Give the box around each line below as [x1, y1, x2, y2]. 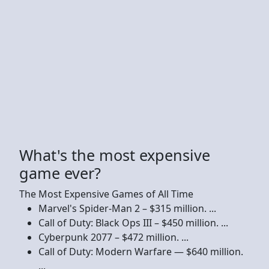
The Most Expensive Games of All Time [19, 187, 193, 201]
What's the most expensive [19, 144, 210, 165]
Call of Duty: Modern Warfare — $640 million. [38, 244, 243, 258]
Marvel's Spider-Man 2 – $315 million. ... [38, 201, 216, 215]
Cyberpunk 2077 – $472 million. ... [38, 230, 189, 244]
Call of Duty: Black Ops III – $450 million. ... [38, 216, 228, 229]
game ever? [19, 162, 101, 183]
